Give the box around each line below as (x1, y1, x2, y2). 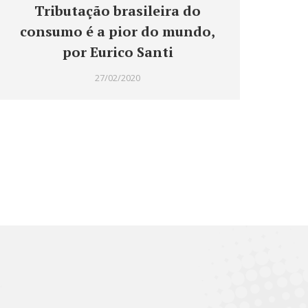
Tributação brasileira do (34, 1, 201, 21)
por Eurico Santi (62, 43, 173, 62)
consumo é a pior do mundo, (20, 22, 215, 41)
